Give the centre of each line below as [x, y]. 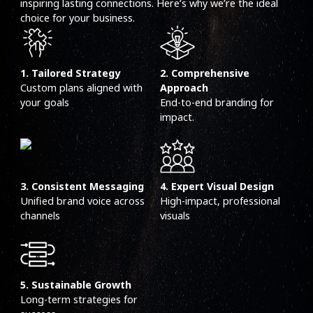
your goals [45, 103]
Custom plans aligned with [81, 88]
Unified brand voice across [82, 201]
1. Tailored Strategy [70, 73]
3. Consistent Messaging [82, 187]
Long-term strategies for [79, 300]
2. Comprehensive [205, 73]
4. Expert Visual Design [217, 187]
